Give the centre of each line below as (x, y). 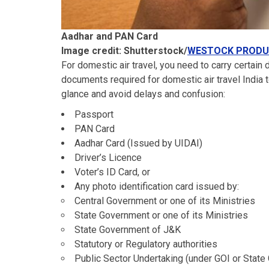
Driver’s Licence (108, 158)
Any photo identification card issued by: (157, 187)
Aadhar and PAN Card (110, 37)
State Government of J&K (128, 230)
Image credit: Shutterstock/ (124, 51)
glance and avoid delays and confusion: (143, 94)
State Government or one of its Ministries (161, 216)
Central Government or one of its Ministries (165, 201)
